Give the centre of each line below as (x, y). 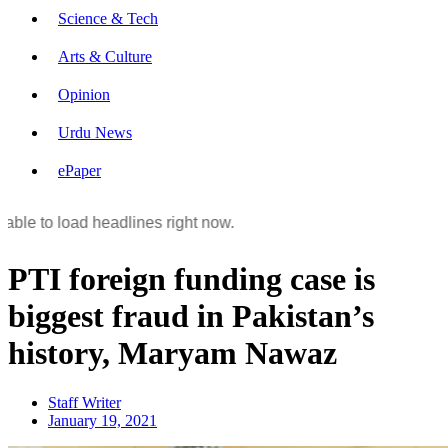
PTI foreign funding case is (191, 279)
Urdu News (95, 132)
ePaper (79, 170)
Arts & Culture (105, 56)
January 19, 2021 (102, 420)
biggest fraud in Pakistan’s (191, 316)
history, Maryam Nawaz (172, 353)
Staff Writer (84, 402)
